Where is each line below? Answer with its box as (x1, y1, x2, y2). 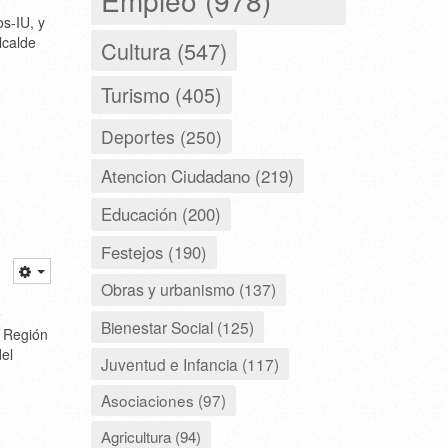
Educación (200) (101, 201, 221, 226)
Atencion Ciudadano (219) (101, 162, 294, 188)
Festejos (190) (101, 239, 207, 264)
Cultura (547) (101, 34, 227, 66)
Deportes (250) (101, 123, 222, 149)
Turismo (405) (101, 79, 222, 109)
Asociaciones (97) (101, 388, 226, 411)
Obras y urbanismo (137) (101, 277, 276, 301)
